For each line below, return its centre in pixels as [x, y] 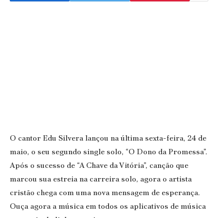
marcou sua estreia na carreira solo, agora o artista [101, 179]
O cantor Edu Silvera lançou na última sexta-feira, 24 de [108, 138]
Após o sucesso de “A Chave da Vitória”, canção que [99, 165]
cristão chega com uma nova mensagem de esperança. [105, 193]
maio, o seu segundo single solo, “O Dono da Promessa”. [109, 152]
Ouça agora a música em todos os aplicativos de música [108, 206]
